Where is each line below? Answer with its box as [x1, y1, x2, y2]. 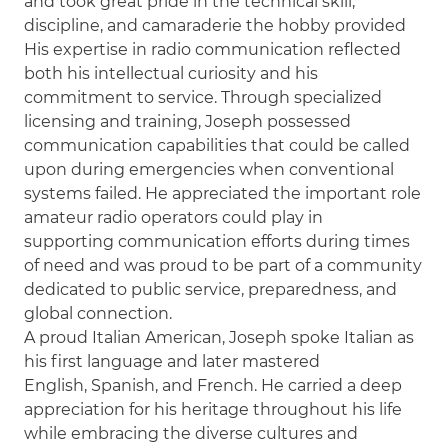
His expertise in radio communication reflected [24, 39, 402, 59]
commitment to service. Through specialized [24, 87, 383, 107]
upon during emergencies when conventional [24, 159, 395, 179]
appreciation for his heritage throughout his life [24, 399, 403, 419]
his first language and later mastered [24, 351, 321, 371]
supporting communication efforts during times [24, 231, 411, 251]
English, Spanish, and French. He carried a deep [24, 375, 403, 395]
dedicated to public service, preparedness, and [24, 279, 398, 299]
